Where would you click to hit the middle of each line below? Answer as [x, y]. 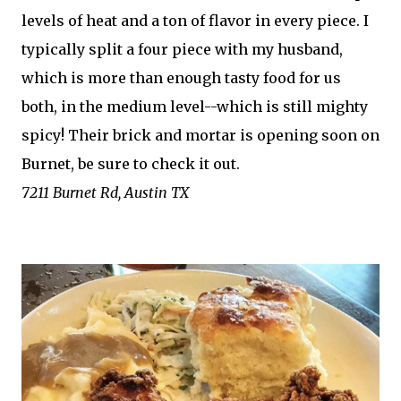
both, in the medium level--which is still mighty [195, 106]
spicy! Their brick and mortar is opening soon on [200, 135]
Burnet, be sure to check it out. [131, 163]
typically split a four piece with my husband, [182, 49]
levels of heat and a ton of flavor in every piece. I [195, 20]
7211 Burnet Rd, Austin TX [105, 192]
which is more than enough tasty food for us [181, 77]
